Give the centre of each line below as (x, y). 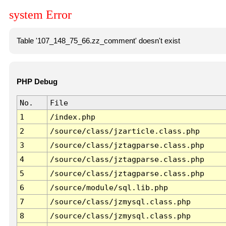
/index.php (72, 117)
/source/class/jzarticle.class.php (125, 131)
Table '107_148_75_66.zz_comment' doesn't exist (98, 41)
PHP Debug (37, 82)
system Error (40, 15)
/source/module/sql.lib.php (109, 188)
